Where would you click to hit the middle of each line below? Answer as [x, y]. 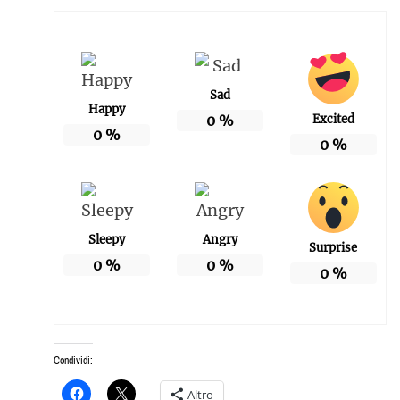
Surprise [333, 248]
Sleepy [106, 240]
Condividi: [73, 361]
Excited [333, 120]
